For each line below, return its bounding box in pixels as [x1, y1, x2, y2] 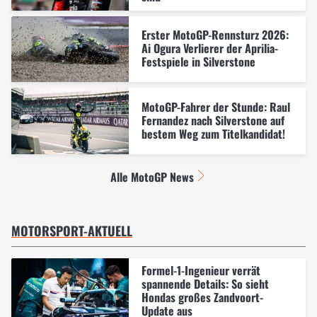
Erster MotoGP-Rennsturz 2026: [141, 26, 289, 44]
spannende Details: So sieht [141, 275, 269, 293]
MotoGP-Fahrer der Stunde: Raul [141, 98, 290, 116]
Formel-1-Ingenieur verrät [141, 262, 260, 279]
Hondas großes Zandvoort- [141, 289, 263, 306]
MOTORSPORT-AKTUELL [11, 221, 132, 240]
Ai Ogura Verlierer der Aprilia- [141, 40, 278, 57]
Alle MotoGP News [110, 168, 194, 185]
